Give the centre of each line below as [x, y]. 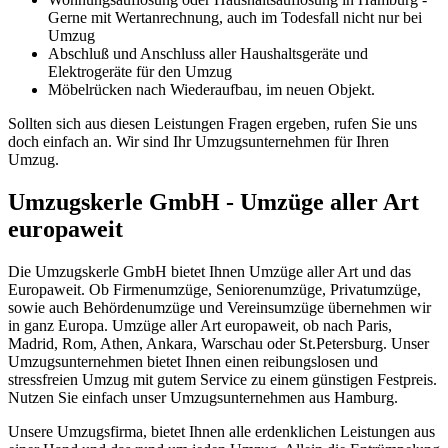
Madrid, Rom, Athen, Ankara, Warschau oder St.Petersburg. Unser [218, 343]
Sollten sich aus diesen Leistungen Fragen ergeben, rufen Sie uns [212, 123]
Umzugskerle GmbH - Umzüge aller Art [213, 201]
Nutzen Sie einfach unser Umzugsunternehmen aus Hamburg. [203, 397]
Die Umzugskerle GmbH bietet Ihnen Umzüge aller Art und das [209, 271]
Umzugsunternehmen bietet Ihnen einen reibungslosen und [193, 361]
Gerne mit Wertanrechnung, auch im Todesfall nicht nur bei [235, 17]
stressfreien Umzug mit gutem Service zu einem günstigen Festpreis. [222, 379]
